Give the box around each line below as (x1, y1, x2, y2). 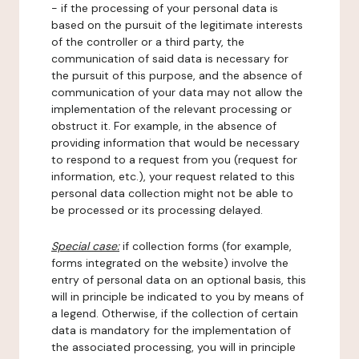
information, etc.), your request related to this (51, 169, 295, 184)
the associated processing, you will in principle (51, 340, 296, 354)
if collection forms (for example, (119, 239, 292, 253)
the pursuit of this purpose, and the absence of (51, 68, 302, 83)
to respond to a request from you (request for (51, 152, 297, 167)
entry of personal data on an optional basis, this (51, 272, 306, 287)
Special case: (51, 239, 119, 253)
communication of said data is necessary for (51, 51, 288, 66)
